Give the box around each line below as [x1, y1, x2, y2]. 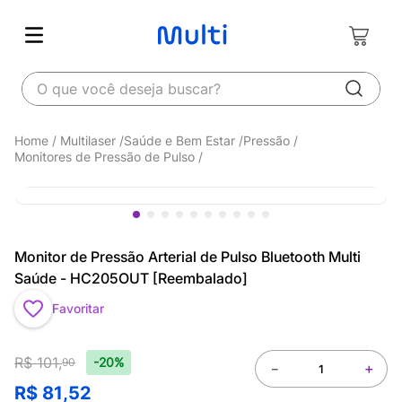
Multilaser [60, 133, 116, 148]
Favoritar [52, 301, 104, 316]
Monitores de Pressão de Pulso [14, 149, 195, 164]
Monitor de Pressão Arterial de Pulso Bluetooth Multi [14, 248, 361, 266]
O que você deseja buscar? [21, 70, 205, 88]
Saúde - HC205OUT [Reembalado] [14, 269, 248, 287]
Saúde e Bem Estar [124, 133, 235, 148]
